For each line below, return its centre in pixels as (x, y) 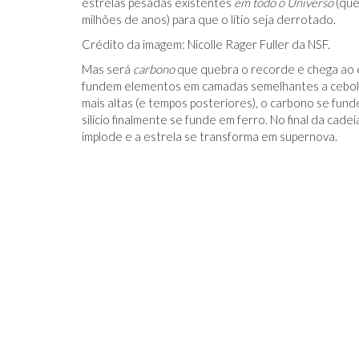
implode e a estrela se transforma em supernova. (210, 136)
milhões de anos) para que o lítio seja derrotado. (209, 19)
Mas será (107, 69)
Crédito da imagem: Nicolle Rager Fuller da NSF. (206, 44)
